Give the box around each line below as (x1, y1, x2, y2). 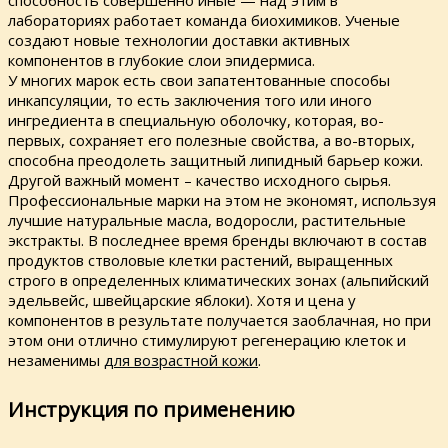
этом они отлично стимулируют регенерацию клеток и (8, 329, 406, 350)
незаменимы (8, 349, 104, 370)
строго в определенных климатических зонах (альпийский (8, 269, 429, 290)
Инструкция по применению (8, 396, 295, 424)
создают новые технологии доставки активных (8, 29, 350, 50)
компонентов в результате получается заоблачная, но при (8, 309, 431, 330)
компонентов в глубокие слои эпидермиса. (8, 49, 315, 70)
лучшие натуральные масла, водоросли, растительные (8, 209, 406, 230)
